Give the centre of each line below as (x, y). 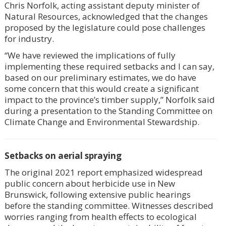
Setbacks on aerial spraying (63, 155)
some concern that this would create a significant (101, 88)
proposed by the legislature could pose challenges (105, 27)
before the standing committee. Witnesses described (109, 205)
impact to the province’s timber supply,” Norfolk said (109, 99)
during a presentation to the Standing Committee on (108, 110)
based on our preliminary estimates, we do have (100, 77)
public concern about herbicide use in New (90, 183)
